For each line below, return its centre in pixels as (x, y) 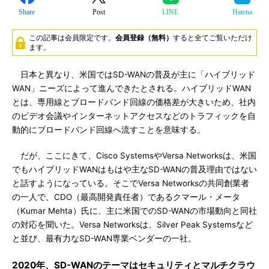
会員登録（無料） (144, 38)
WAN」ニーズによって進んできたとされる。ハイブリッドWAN (131, 88)
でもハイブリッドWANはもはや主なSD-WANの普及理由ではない (134, 169)
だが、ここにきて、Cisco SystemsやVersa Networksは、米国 (134, 156)
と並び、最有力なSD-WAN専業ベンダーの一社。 (104, 238)
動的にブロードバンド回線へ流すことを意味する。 (109, 130)
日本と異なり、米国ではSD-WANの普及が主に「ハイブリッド (134, 74)
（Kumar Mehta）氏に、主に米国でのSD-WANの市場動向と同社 (134, 211)
